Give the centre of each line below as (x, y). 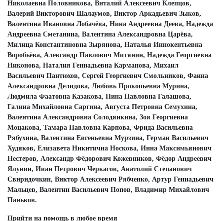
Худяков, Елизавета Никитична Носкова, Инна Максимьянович (110, 148)
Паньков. (22, 200)
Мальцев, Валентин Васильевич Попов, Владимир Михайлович (108, 189)
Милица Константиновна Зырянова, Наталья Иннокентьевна (105, 44)
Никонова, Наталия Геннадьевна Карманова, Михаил (93, 65)
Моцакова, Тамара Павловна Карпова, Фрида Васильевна (100, 127)
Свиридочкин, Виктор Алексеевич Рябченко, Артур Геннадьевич (110, 179)
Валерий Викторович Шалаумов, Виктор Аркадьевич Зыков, (104, 13)
